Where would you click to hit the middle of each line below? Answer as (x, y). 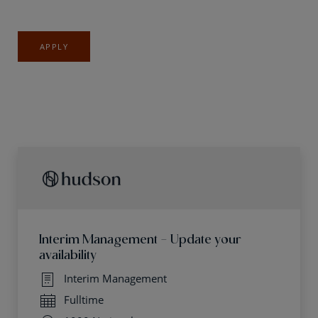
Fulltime (84, 299)
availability (68, 254)
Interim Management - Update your (140, 238)
